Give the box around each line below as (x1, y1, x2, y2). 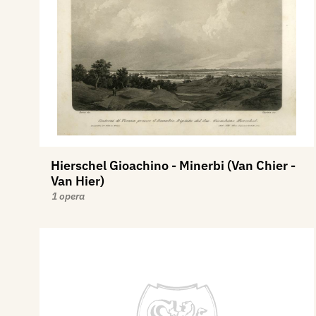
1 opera (51, 189, 85, 202)
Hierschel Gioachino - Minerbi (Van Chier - (51, 157, 296, 174)
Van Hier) (51, 172, 104, 189)
